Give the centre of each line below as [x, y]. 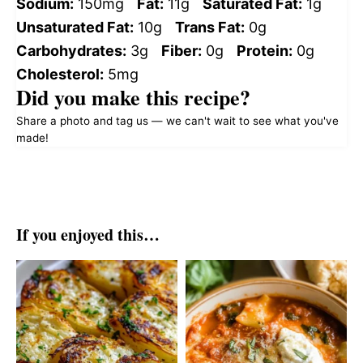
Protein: [265, 50]
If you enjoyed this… [88, 234]
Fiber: [181, 50]
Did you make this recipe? [133, 97]
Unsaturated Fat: [75, 27]
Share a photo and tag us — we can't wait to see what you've [177, 120]
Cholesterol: [60, 74]
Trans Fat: [210, 27]
